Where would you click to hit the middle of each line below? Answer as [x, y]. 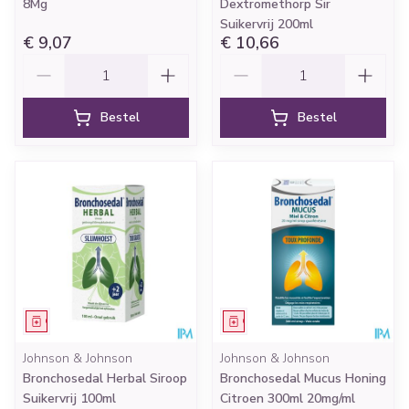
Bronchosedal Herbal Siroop [105, 378]
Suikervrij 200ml [267, 24]
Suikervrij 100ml [69, 399]
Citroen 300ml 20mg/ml [288, 399]
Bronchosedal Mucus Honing [303, 378]
